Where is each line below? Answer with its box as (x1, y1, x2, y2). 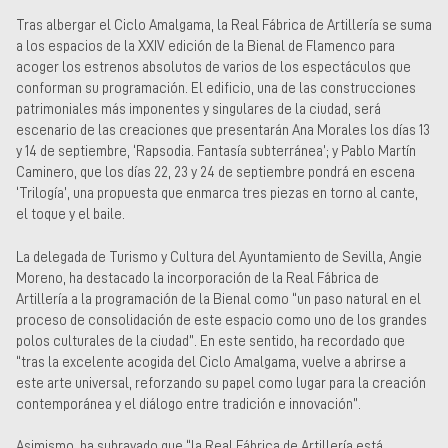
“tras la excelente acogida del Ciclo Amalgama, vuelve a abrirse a (16, 354, 406, 369)
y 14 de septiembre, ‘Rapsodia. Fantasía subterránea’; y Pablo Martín (16, 144, 416, 159)
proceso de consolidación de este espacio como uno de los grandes (16, 312, 427, 327)
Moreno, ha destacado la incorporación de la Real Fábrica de (16, 270, 379, 285)
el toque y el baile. (16, 207, 125, 222)
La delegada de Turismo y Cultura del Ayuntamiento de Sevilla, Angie (16, 249, 422, 264)
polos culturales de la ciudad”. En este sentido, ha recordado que (16, 333, 405, 348)
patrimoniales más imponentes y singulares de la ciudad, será (16, 102, 381, 117)
